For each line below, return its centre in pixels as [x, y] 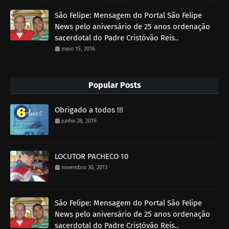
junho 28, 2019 [79, 121]
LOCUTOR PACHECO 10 [91, 156]
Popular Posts [114, 85]
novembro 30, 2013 [84, 167]
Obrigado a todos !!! [89, 110]
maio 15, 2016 [78, 49]
